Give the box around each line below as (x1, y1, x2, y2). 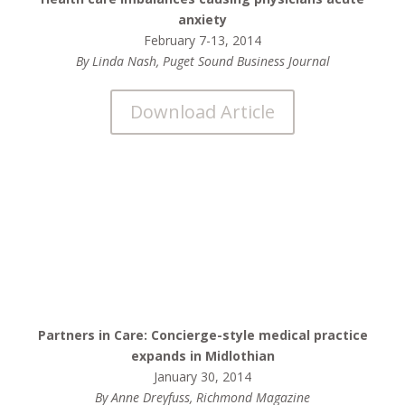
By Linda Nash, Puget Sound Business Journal (75, 52, 330, 70)
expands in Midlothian (130, 347, 275, 364)
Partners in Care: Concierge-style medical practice (37, 326, 368, 344)
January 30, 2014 (154, 368, 251, 385)
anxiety (178, 11, 227, 28)
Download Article (130, 99, 275, 124)
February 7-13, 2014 (144, 32, 261, 49)
